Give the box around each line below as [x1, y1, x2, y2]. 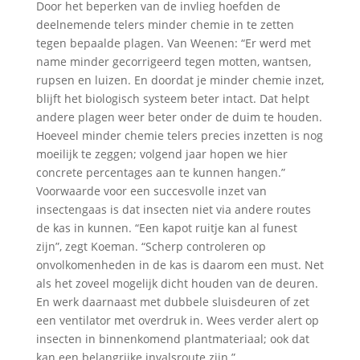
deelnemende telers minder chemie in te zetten [35, 17, 294, 32]
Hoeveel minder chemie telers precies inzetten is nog [35, 128, 323, 143]
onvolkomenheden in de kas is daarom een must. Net [35, 257, 324, 272]
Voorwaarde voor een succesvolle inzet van [35, 183, 267, 198]
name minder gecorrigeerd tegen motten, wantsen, [35, 54, 311, 69]
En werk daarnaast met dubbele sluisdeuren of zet [35, 294, 309, 309]
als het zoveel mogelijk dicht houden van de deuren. [35, 276, 318, 291]
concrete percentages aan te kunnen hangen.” [35, 165, 285, 180]
